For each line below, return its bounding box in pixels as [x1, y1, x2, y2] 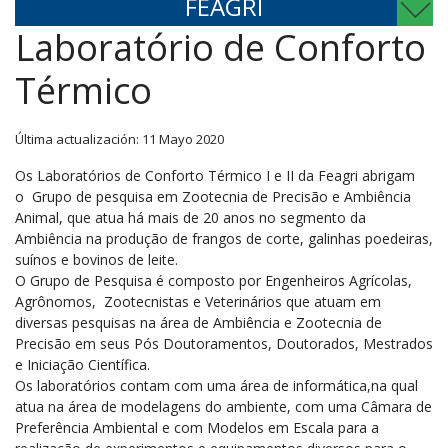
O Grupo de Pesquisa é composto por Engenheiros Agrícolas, [15, 271, 412, 290]
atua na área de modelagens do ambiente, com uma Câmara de [15, 397, 432, 416]
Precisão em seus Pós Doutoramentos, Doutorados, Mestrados [15, 334, 433, 353]
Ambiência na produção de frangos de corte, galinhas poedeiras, [15, 229, 433, 248]
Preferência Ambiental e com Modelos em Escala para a [15, 418, 379, 437]
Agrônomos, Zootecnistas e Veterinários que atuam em [15, 292, 381, 311]
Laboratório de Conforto [15, 23, 426, 72]
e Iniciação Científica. [15, 355, 150, 374]
